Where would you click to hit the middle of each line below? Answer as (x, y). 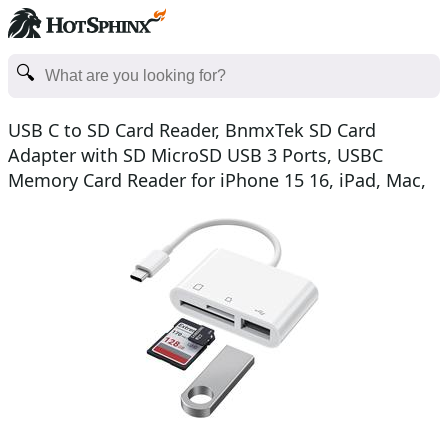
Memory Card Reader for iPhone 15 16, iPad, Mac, (217, 180)
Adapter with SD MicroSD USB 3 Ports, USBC (195, 155)
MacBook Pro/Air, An (95, 205)
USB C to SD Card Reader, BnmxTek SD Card (192, 130)
